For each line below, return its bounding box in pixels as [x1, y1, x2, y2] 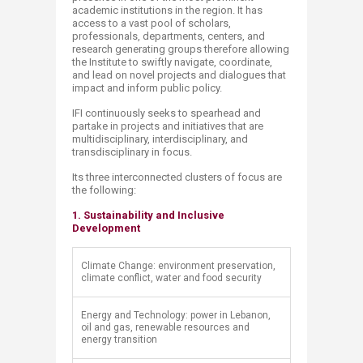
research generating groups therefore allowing [72, 43, 289, 55]
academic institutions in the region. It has [72, 4, 263, 16]
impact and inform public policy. [72, 82, 222, 94]
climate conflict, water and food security [81, 272, 264, 284]
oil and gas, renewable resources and [81, 322, 250, 333]
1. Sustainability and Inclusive [72, 209, 224, 221]
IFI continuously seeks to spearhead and [72, 107, 261, 119]
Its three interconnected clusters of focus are [72, 171, 282, 183]
